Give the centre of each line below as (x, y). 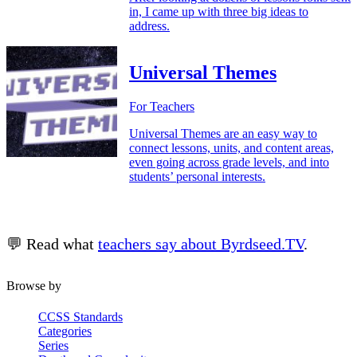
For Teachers (162, 106)
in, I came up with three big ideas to (219, 11)
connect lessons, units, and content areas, (231, 147)
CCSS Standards (80, 316)
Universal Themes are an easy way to (223, 133)
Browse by (34, 285)
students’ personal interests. (197, 176)
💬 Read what (52, 243)
